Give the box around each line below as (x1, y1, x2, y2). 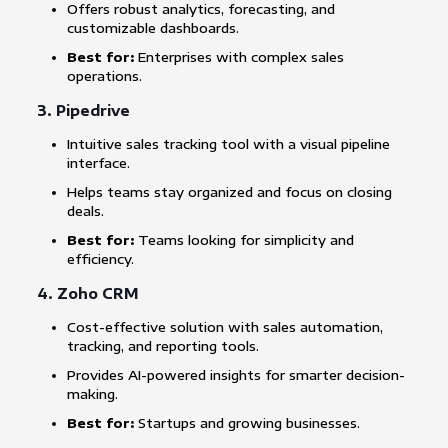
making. (66, 386, 118, 403)
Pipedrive (55, 102, 130, 120)
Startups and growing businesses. (133, 415, 360, 432)
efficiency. (66, 251, 134, 268)
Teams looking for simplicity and (133, 232, 354, 249)
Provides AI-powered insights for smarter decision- (66, 367, 405, 384)
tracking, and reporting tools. (66, 338, 259, 355)
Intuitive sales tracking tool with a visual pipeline (66, 136, 390, 153)
